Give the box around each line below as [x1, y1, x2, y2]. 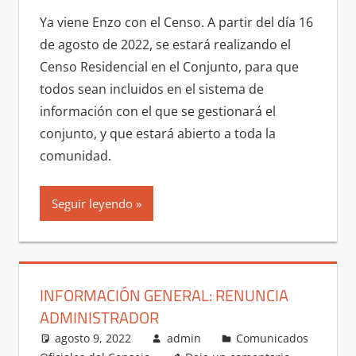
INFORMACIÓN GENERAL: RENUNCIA [39, 282, 288, 308]
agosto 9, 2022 [55, 330, 132, 346]
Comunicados [236, 330, 309, 346]
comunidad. [39, 147, 111, 165]
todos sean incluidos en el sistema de [39, 80, 264, 99]
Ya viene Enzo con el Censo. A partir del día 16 [39, 14, 313, 32]
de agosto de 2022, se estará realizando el [39, 36, 291, 54]
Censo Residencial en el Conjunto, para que [39, 58, 299, 76]
